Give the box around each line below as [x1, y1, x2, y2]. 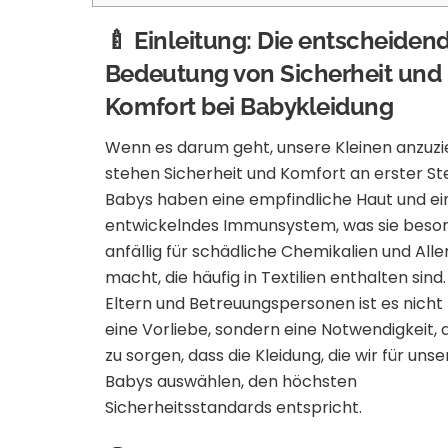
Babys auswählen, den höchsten [104, 369, 357, 393]
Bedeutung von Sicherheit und [104, 58, 442, 88]
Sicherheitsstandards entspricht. [104, 395, 362, 419]
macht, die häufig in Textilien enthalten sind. [104, 265, 446, 289]
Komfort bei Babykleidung [104, 91, 394, 121]
